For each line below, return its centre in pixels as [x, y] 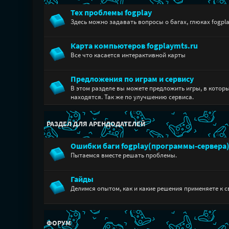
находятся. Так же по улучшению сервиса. [132, 97]
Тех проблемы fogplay [111, 13]
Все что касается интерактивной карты [128, 55]
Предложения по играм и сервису [132, 79]
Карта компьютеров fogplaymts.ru [134, 46]
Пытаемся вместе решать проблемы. [123, 155]
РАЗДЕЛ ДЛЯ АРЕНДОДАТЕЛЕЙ [96, 124]
